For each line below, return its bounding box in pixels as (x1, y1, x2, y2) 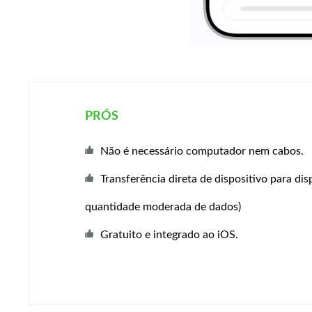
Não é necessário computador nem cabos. (100, 146, 304, 157)
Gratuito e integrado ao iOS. (100, 229, 238, 240)
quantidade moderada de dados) (84, 201, 241, 212)
